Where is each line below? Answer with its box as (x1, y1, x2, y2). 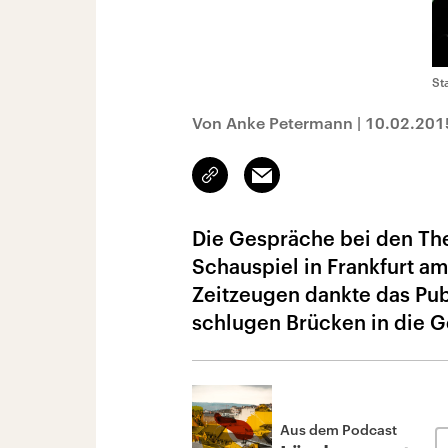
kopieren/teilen (210, 176, 305, 192)
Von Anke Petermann (192, 113, 353, 132)
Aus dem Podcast (280, 421, 397, 438)
